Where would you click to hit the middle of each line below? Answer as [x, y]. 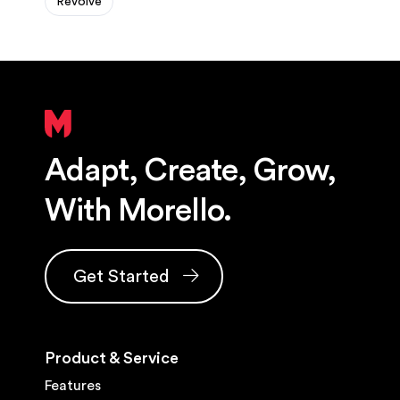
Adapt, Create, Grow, [190, 171]
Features [73, 385]
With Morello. [138, 211]
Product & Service [112, 358]
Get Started [124, 276]
